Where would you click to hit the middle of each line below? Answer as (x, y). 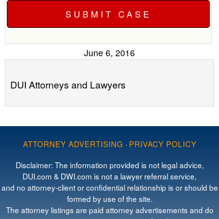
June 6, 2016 (109, 53)
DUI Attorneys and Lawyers (68, 85)
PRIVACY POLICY (163, 144)
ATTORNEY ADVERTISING (73, 144)
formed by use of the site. (109, 199)
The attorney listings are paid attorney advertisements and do (109, 210)
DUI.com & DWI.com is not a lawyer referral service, (109, 176)
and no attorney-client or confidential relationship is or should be (109, 187)
